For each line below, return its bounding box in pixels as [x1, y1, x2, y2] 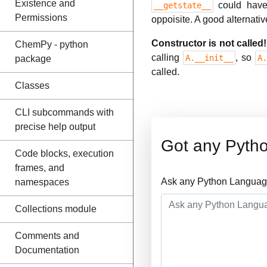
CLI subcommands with [15, 107, 114, 117]
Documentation [15, 245, 79, 255]
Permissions [15, 13, 67, 23]
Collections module [15, 204, 97, 214]
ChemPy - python [15, 39, 88, 49]
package [15, 54, 51, 64]
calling [151, 52, 184, 63]
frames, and [15, 163, 64, 173]
